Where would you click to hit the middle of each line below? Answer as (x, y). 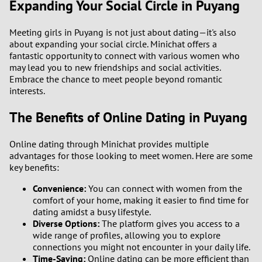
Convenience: (59, 189)
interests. (27, 91)
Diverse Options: (66, 224)
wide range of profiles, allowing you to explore (127, 235)
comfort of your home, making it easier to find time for (141, 200)
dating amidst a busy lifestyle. (92, 212)
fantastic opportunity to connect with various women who (125, 56)
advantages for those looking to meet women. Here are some (131, 156)
